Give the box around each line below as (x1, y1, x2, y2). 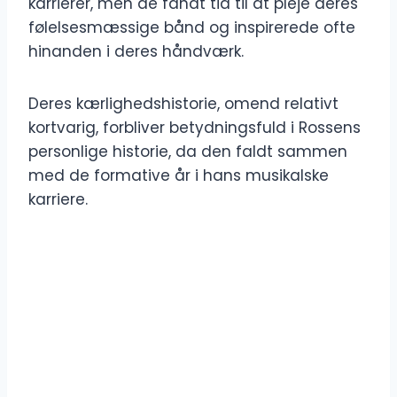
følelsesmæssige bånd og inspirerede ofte (28, 17, 355, 39)
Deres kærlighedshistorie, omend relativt (28, 93, 339, 115)
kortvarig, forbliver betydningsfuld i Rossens (28, 117, 361, 139)
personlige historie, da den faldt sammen (28, 141, 347, 163)
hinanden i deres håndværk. (28, 41, 244, 63)
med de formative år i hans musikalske (28, 165, 329, 187)
